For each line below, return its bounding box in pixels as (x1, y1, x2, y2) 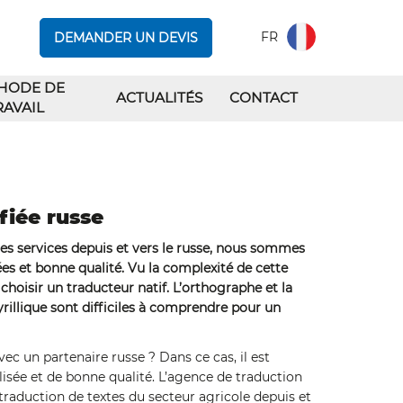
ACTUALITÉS (116, 89, 202, 106)
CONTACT (229, 89, 298, 106)
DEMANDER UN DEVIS (54, 30, 198, 46)
